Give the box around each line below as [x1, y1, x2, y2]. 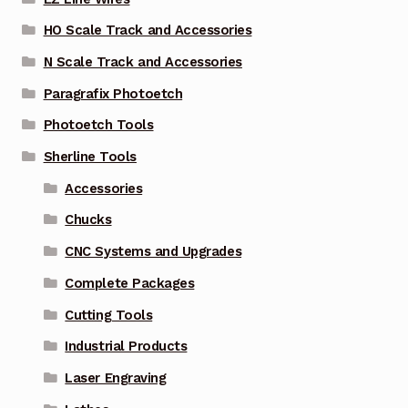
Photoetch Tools [43, 117, 154, 134]
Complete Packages [65, 274, 195, 291]
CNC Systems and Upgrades [65, 243, 242, 260]
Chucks [65, 211, 112, 229]
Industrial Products [65, 338, 188, 355]
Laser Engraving [65, 369, 167, 386]
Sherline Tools [43, 148, 137, 166]
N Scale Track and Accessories [43, 54, 242, 71]
